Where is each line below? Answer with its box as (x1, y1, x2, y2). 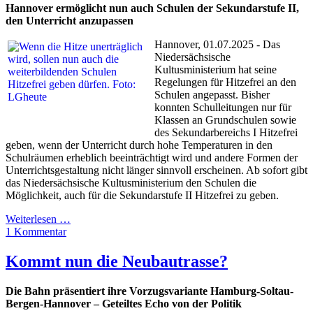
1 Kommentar (6, 225, 66, 238)
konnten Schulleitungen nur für (154, 101, 291, 113)
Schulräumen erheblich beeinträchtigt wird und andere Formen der (6, 151, 298, 163)
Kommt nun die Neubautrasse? (6, 252, 228, 270)
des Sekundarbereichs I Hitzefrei (154, 126, 298, 138)
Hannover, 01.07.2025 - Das (154, 38, 280, 50)
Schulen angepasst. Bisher (154, 88, 270, 101)
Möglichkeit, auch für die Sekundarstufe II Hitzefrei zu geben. (6, 189, 279, 201)
